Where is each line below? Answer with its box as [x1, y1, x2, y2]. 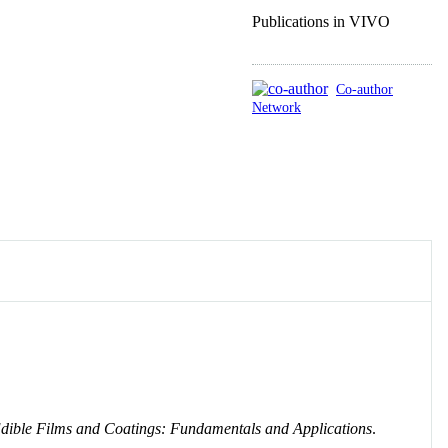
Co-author [336, 80, 393, 97]
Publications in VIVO [252, 12, 390, 30]
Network [252, 98, 301, 115]
